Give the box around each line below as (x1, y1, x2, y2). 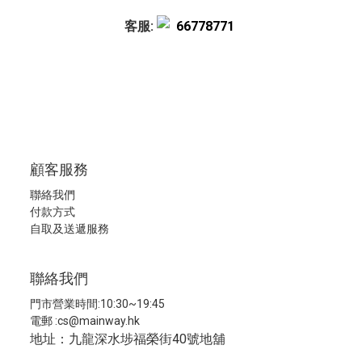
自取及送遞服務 (30, 222, 109, 235)
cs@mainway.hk (57, 314, 140, 327)
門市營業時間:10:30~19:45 (30, 297, 165, 310)
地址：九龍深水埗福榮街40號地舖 (30, 331, 225, 347)
